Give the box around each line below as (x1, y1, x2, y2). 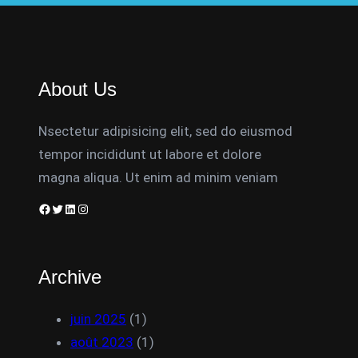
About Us (38, 78, 117, 100)
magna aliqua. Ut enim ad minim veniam (38, 169, 278, 185)
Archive (38, 266, 101, 288)
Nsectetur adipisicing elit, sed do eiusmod (38, 123, 292, 139)
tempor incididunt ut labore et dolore (38, 146, 261, 162)
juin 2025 (70, 311, 126, 327)
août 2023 (70, 334, 133, 350)
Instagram (76, 200, 86, 216)
